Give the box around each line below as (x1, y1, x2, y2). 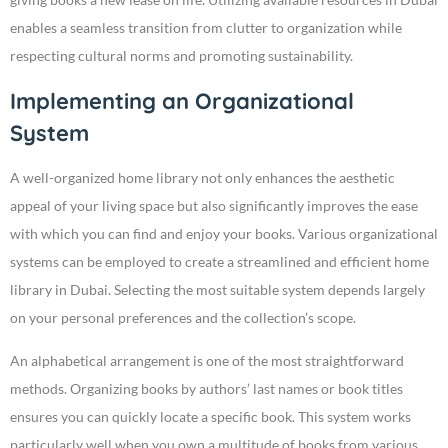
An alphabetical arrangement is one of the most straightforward (10, 352, 404, 370)
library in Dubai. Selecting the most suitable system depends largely (10, 281, 425, 299)
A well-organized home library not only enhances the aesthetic (10, 169, 395, 187)
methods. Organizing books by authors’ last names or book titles (10, 380, 403, 398)
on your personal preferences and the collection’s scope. (10, 309, 356, 327)
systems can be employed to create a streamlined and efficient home (10, 253, 429, 271)
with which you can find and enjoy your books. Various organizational (10, 225, 438, 243)
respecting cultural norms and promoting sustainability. (10, 47, 353, 65)
